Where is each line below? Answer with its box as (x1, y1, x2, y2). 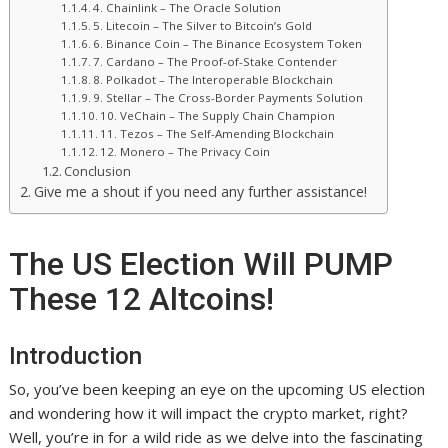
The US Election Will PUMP (9, 245, 394, 284)
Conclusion (64, 162, 132, 181)
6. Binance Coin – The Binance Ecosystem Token (93, 36, 363, 52)
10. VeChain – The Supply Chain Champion (100, 108, 336, 124)
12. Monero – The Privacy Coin (100, 144, 271, 160)
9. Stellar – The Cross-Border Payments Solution (93, 90, 364, 106)
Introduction (9, 342, 143, 371)
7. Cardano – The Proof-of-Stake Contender (93, 54, 338, 70)
